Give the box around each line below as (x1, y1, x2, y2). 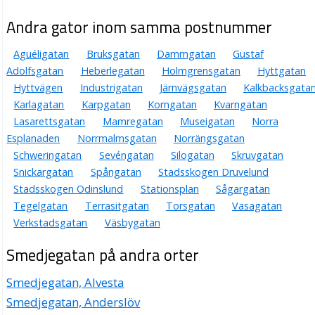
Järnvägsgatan (159, 80, 226, 94)
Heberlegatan (80, 63, 145, 77)
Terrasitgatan (84, 198, 149, 212)
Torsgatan (165, 198, 215, 212)
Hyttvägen (13, 80, 63, 94)
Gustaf (232, 46, 264, 60)
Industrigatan (79, 80, 143, 94)
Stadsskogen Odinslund (13, 181, 124, 195)
